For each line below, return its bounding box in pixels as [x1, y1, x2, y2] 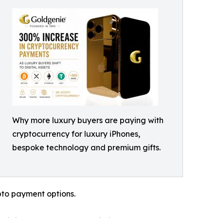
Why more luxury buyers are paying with [12, 115, 163, 125]
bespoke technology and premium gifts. [12, 143, 161, 152]
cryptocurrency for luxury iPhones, [12, 129, 140, 139]
